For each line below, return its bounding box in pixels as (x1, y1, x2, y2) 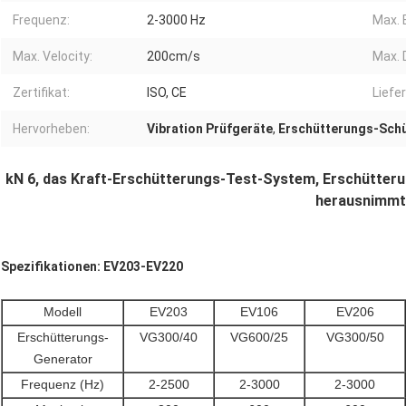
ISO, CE (147, 85, 187, 101)
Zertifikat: (13, 85, 70, 101)
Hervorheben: (13, 121, 90, 137)
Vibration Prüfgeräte (147, 121, 273, 137)
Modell (43, 304, 82, 320)
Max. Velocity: (13, 49, 92, 64)
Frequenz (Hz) (21, 377, 104, 392)
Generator (33, 352, 92, 367)
